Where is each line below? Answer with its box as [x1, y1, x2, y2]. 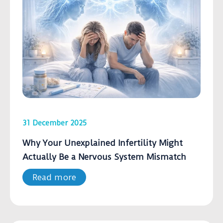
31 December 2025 [22, 118, 87, 128]
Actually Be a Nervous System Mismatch [22, 152, 186, 162]
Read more [32, 172, 76, 183]
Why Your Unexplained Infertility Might [22, 138, 183, 148]
